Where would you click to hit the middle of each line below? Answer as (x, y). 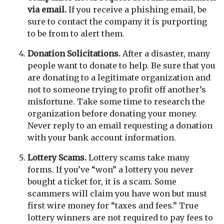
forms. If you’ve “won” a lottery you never (110, 169)
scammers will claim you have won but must (117, 193)
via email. (48, 9)
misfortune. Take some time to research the (116, 101)
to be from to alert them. (76, 33)
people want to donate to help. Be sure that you (121, 65)
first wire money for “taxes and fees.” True (113, 205)
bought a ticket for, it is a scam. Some (102, 181)
